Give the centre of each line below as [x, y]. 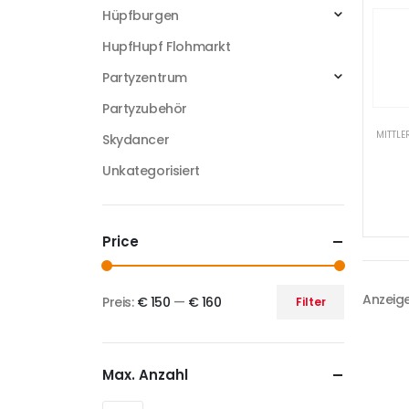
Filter [310, 302]
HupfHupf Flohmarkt [167, 47]
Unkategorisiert [151, 171]
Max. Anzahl [145, 375]
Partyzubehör [145, 109]
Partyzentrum [145, 78]
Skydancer [136, 140]
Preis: [120, 303]
